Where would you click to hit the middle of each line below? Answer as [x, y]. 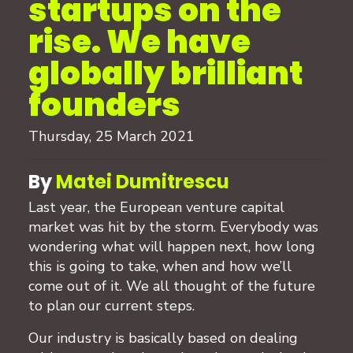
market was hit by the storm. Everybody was [173, 227]
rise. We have [139, 41]
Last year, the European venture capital [156, 207]
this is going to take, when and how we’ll [160, 266]
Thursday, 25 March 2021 [111, 136]
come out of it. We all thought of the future [172, 286]
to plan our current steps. [113, 305]
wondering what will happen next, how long [172, 246]
